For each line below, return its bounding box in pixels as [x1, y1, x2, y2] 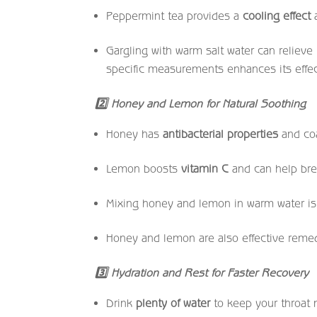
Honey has [106, 127, 163, 140]
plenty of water [136, 296, 211, 309]
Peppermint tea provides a [106, 8, 243, 22]
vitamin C [181, 161, 229, 175]
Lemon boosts [106, 161, 182, 175]
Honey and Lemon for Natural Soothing [108, 96, 306, 110]
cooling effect [243, 8, 311, 22]
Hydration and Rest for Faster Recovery [108, 265, 309, 279]
